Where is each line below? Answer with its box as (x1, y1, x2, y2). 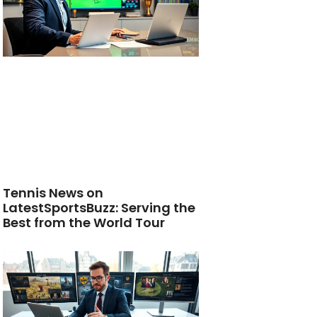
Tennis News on (3, 183, 104, 202)
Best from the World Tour (3, 213, 166, 231)
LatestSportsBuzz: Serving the (3, 198, 196, 217)
